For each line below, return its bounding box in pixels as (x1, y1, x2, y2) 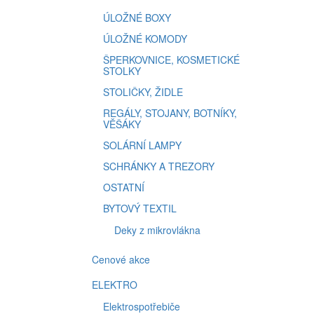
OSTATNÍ (103, 180, 144, 194)
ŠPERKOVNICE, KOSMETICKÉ (103, 53, 240, 67)
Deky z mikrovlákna (114, 223, 200, 237)
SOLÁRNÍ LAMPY (103, 138, 182, 152)
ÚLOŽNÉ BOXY (103, 11, 171, 25)
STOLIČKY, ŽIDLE (103, 85, 183, 99)
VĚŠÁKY (103, 117, 141, 131)
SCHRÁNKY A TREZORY (103, 159, 214, 173)
